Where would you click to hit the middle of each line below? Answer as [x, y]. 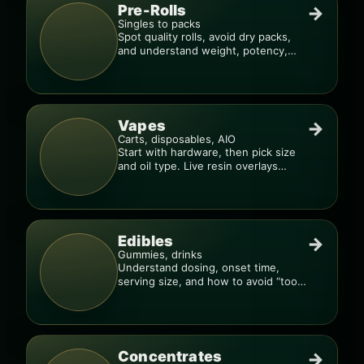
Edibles [146, 241]
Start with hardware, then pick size [207, 152]
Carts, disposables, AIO [177, 139]
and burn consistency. [174, 64]
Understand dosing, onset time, [199, 267]
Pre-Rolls [152, 10]
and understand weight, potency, [203, 50]
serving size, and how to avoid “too [208, 281]
